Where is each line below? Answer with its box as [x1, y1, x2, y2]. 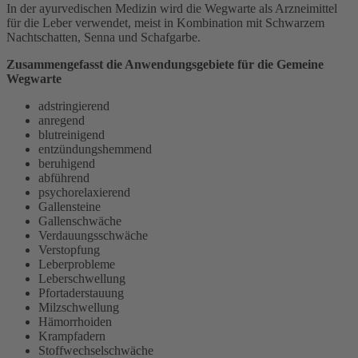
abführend [38, 170, 89, 185]
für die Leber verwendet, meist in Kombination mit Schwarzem [6, 15, 324, 30]
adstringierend [38, 98, 109, 113]
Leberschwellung [38, 271, 125, 285]
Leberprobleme [38, 257, 115, 271]
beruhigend [38, 156, 95, 170]
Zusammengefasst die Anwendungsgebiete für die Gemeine [6, 57, 324, 71]
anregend [38, 113, 85, 127]
